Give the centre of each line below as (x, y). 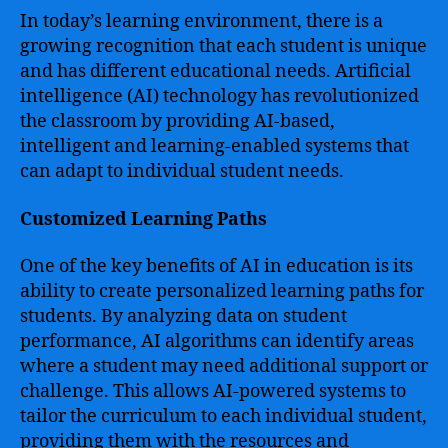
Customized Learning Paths (143, 219)
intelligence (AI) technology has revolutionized (219, 96)
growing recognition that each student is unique (223, 46)
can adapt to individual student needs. (182, 171)
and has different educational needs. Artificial (215, 71)
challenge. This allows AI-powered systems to (213, 391)
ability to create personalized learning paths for (222, 291)
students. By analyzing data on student (183, 316)
